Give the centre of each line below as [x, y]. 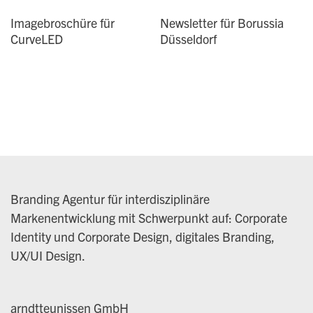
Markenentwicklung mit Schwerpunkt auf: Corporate [149, 218]
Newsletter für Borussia [221, 23]
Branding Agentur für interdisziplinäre [110, 199]
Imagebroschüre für [63, 23]
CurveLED [37, 39]
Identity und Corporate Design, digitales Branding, [143, 237]
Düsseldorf [188, 39]
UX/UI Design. [48, 256]
